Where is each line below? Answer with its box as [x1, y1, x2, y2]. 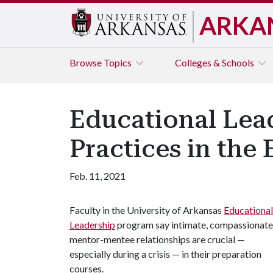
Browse [69, 57, 104, 68]
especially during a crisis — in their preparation [69, 248, 261, 260]
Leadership [69, 219, 115, 230]
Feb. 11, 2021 [69, 170, 126, 182]
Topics [104, 57, 133, 68]
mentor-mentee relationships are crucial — [69, 233, 245, 245]
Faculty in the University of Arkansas [69, 204, 224, 216]
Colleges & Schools [175, 57, 256, 68]
